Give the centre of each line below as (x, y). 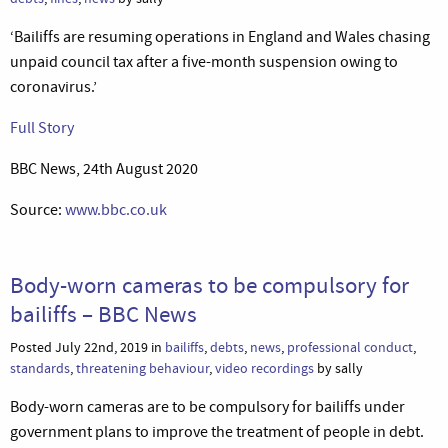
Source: (37, 209)
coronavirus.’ (53, 86)
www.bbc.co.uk (116, 209)
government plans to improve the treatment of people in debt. (217, 431)
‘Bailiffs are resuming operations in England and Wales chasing (220, 36)
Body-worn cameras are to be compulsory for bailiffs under (207, 406)
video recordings (264, 368)
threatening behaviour (142, 368)
